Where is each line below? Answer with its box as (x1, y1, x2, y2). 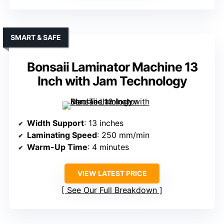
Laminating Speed (27, 130, 97, 140)
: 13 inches (84, 118, 123, 128)
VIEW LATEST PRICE (77, 169, 147, 178)
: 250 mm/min (97, 130, 149, 140)
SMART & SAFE (10, 33, 61, 42)
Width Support (27, 118, 84, 128)
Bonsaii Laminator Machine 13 (26, 59, 197, 75)
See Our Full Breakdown (67, 185, 157, 195)
